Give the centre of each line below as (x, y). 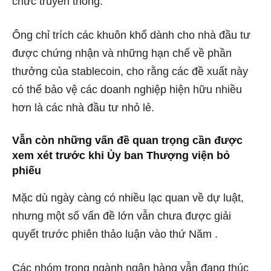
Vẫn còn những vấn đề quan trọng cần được (127, 140)
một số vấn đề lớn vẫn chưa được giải (139, 216)
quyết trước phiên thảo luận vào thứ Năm (112, 234)
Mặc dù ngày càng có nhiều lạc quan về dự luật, (128, 198)
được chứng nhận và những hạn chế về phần (122, 53)
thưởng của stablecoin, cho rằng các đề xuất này (130, 71)
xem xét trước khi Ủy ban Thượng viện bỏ (121, 155)
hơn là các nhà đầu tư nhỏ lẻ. (83, 107)
